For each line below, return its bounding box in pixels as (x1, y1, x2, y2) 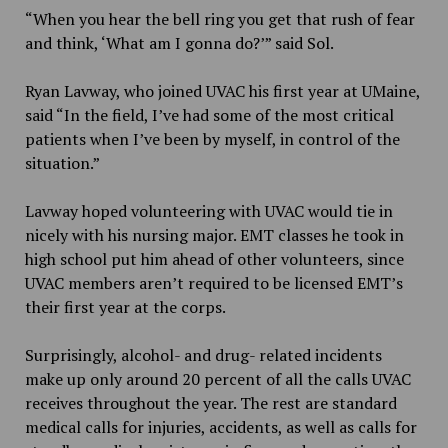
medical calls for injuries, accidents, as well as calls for (24, 415, 417, 438)
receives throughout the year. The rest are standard (24, 391, 397, 414)
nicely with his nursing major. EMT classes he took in (24, 223, 404, 246)
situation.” (24, 151, 100, 174)
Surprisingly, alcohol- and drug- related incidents (24, 343, 382, 366)
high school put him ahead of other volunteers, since (24, 247, 404, 270)
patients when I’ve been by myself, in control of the (24, 127, 400, 150)
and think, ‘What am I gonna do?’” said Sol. (24, 31, 334, 54)
